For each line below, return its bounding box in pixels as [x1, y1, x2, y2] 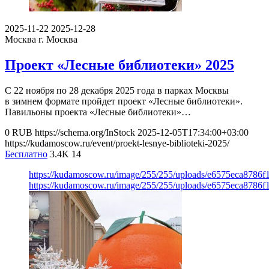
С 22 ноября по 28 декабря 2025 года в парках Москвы [5, 85, 229, 96]
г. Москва [38, 34, 77, 45]
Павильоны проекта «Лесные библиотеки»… [5, 107, 191, 118]
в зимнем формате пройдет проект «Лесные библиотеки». [5, 96, 243, 107]
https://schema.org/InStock [35, 127, 135, 138]
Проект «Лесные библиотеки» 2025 [5, 57, 234, 73]
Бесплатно [5, 149, 47, 160]
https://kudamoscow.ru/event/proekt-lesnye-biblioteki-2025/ [5, 138, 229, 149]
